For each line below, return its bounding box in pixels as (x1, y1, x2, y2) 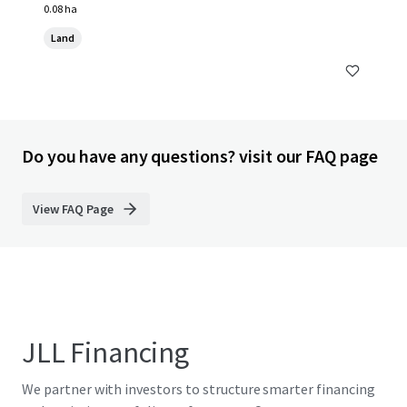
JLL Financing (22, 334, 189, 371)
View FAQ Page (33, 201, 114, 217)
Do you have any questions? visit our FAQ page (22, 144, 378, 167)
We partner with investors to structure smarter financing (22, 380, 375, 398)
